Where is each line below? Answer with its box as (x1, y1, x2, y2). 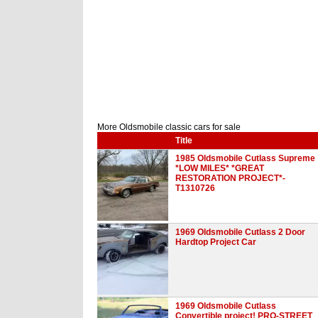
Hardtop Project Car (175, 236, 256, 247)
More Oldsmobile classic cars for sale (97, 121, 241, 132)
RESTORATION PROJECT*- (175, 172, 285, 183)
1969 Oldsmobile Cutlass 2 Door (175, 226, 305, 237)
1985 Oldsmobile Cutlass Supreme (175, 153, 315, 163)
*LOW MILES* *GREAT (175, 163, 264, 173)
